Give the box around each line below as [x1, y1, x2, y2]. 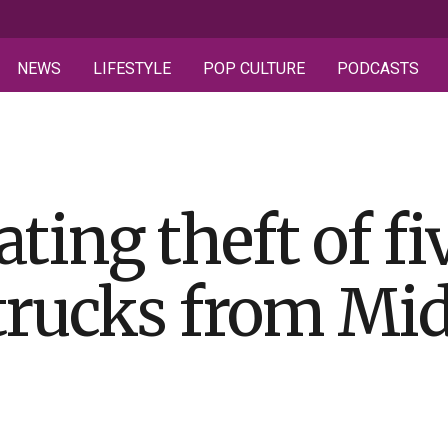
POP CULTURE [203, 59, 305, 78]
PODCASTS [337, 59, 419, 78]
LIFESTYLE [93, 59, 171, 78]
